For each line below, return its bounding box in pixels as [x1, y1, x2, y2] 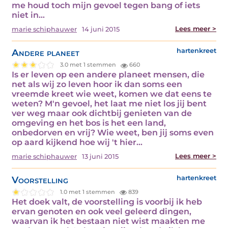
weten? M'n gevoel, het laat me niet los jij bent [12, 98, 207, 108]
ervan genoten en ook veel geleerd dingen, [12, 206, 191, 216]
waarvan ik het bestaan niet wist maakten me [12, 216, 205, 226]
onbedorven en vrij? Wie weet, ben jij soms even [12, 127, 214, 137]
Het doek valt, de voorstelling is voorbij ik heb [12, 196, 202, 207]
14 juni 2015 [82, 25, 120, 34]
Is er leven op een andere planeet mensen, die [12, 69, 205, 79]
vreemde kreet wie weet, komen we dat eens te [12, 89, 212, 99]
